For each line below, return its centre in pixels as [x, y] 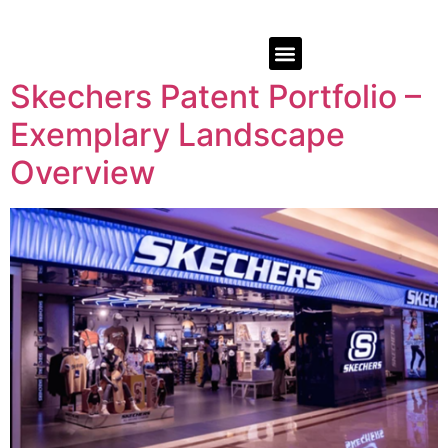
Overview [82, 173]
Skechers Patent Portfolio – [215, 97]
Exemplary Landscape [177, 135]
